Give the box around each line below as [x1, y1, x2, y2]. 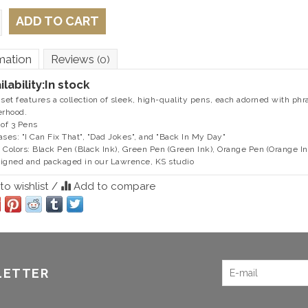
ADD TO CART [15, 14, 99, 29]
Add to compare [70, 180, 155, 193]
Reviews [50, 52, 97, 67]
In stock [44, 78, 89, 92]
